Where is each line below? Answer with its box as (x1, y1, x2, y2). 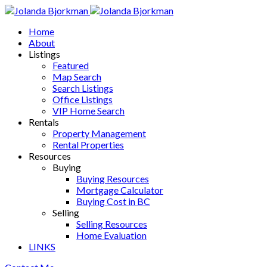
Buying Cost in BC (76, 195, 150, 207)
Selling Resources (76, 218, 147, 229)
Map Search (52, 71, 101, 82)
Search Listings (52, 82, 113, 94)
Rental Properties (52, 139, 124, 150)
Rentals (29, 116, 59, 128)
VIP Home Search (52, 105, 125, 116)
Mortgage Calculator (76, 184, 163, 195)
